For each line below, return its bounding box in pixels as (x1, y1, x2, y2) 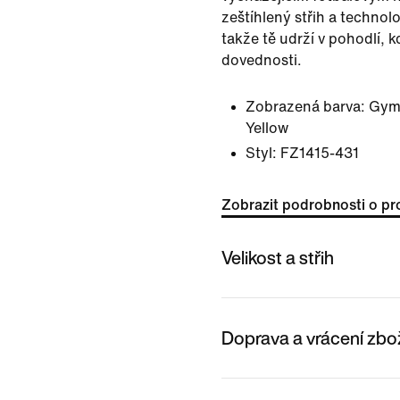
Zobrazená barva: (246, 99, 365, 114)
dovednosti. (221, 53, 302, 68)
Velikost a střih (221, 244, 334, 271)
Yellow (246, 121, 288, 136)
